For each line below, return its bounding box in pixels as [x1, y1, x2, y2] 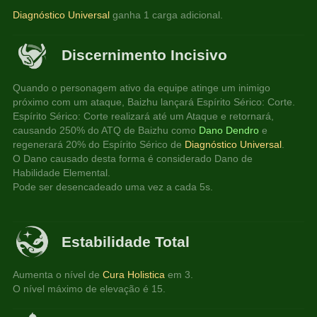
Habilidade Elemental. [13, 167, 111, 179]
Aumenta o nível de [13, 269, 103, 281]
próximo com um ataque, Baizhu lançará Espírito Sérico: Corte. [13, 96, 296, 108]
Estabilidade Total [62, 233, 190, 250]
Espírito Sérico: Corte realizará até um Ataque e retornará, [13, 110, 277, 122]
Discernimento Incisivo [62, 47, 228, 64]
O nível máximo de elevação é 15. [13, 283, 166, 295]
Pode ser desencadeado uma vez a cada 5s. [13, 181, 214, 193]
